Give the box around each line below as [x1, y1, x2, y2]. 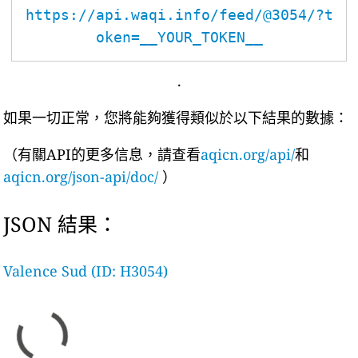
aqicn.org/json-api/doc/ [3, 167, 159, 186]
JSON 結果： [3, 210, 118, 237]
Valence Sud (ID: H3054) [3, 261, 169, 280]
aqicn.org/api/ [201, 145, 296, 164]
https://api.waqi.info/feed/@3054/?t [25, 6, 333, 23]
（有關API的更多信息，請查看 [3, 145, 201, 164]
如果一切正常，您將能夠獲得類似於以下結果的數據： [3, 108, 349, 127]
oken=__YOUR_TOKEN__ [95, 29, 263, 46]
